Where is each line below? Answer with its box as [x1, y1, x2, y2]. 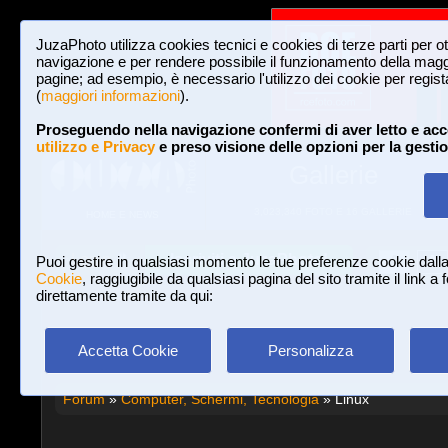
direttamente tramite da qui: [36, 287, 213, 304]
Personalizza [267, 342, 353, 359]
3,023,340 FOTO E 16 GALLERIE [254, 206, 412, 217]
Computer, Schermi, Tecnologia [120, 390, 319, 407]
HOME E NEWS [86, 209, 159, 221]
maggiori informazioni [41, 87, 180, 104]
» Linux [318, 390, 369, 407]
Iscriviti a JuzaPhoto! [170, 251, 328, 268]
